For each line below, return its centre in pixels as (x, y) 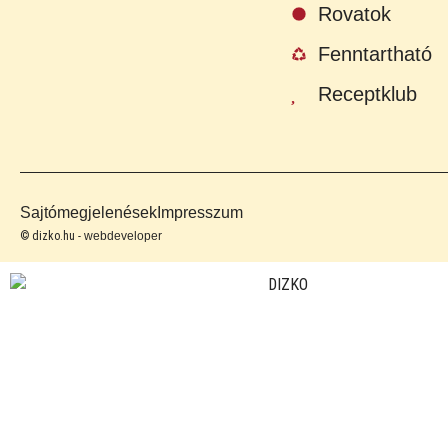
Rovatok (354, 14)
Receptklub (367, 94)
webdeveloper (123, 236)
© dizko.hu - (52, 236)
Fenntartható (374, 54)
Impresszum (200, 213)
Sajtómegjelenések (88, 213)
